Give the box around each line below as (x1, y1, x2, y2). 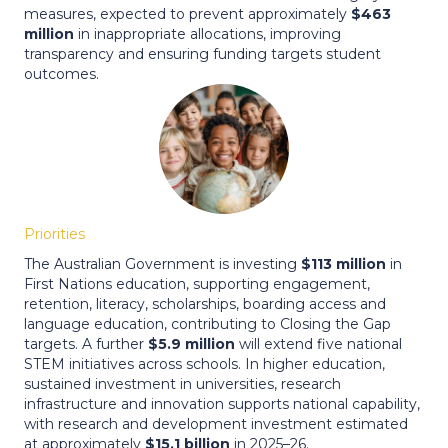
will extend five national (235, 335, 402, 353)
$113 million (301, 255, 386, 273)
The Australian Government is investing (24, 255, 301, 273)
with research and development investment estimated (24, 415, 408, 433)
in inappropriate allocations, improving (74, 25, 341, 43)
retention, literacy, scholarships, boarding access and (24, 295, 386, 313)
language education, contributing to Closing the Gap (24, 315, 391, 333)
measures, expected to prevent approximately (24, 5, 351, 23)
